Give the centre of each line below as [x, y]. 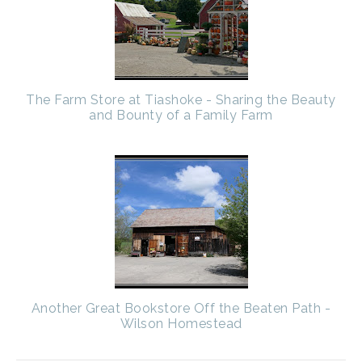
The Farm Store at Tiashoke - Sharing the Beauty [181, 99]
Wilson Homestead [181, 323]
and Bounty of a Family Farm [181, 115]
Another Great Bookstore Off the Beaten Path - [181, 308]
